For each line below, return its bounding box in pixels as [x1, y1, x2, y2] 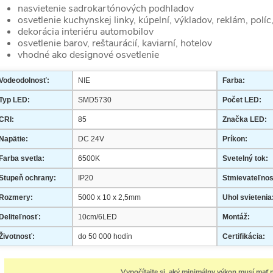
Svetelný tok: [222, 154, 268, 163]
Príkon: [222, 135, 247, 143]
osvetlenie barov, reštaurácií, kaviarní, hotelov [18, 37, 212, 50]
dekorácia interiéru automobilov [18, 25, 154, 38]
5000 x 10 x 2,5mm [78, 193, 141, 202]
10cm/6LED [78, 213, 117, 221]
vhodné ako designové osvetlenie [18, 48, 159, 62]
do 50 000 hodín [78, 232, 132, 241]
